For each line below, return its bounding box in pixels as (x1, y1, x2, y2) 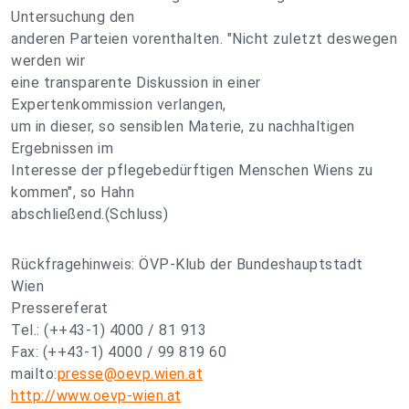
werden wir (11, 52, 85, 69)
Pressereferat (11, 299, 109, 317)
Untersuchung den (11, 8, 134, 26)
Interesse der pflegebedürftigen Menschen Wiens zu (11, 162, 373, 179)
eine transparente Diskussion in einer (11, 74, 261, 91)
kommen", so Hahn (11, 184, 134, 201)
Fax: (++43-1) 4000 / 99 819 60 (11, 343, 226, 361)
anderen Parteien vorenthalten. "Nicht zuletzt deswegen (11, 30, 397, 47)
